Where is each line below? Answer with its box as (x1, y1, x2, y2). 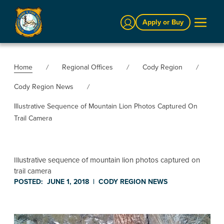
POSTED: (13, 176, 43, 187)
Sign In (119, 14, 142, 25)
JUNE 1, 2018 (46, 176, 89, 187)
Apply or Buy (142, 17, 183, 28)
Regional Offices (61, 61, 113, 72)
